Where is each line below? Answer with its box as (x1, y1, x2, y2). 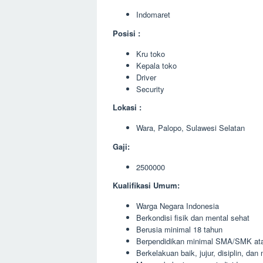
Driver (136, 71, 156, 83)
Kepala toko (136, 59, 177, 71)
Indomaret (136, 9, 170, 20)
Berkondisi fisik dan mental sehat (136, 212, 249, 223)
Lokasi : (113, 102, 141, 113)
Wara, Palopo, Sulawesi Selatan (136, 122, 245, 133)
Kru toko (136, 48, 165, 59)
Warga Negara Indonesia (136, 200, 219, 211)
